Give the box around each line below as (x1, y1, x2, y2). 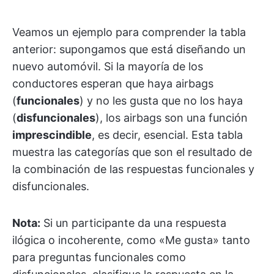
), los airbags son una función (95, 111, 248, 124)
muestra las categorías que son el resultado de (12, 146, 252, 158)
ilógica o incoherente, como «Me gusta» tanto (12, 234, 250, 246)
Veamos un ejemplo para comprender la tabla (12, 26, 246, 39)
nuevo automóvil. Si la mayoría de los (12, 60, 203, 73)
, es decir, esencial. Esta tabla (92, 128, 243, 141)
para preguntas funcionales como (12, 251, 186, 264)
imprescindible (12, 128, 92, 141)
